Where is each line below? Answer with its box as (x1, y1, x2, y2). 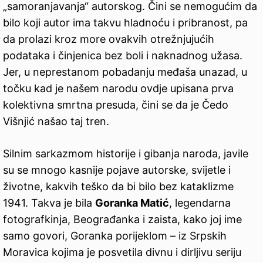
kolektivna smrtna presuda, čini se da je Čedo (3, 99, 228, 112)
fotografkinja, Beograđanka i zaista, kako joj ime (3, 213, 242, 226)
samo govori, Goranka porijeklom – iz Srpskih (3, 230, 227, 242)
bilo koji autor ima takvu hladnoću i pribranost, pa (3, 16, 248, 29)
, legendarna (169, 197, 231, 210)
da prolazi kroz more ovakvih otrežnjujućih (3, 33, 214, 46)
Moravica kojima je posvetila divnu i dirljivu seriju (3, 246, 241, 259)
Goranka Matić (95, 197, 169, 210)
